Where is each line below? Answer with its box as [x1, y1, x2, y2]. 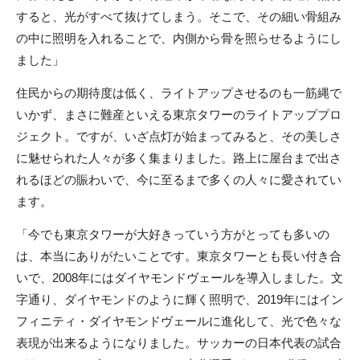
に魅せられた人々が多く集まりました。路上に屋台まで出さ [16, 151, 342, 166]
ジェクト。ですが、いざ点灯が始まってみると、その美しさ [16, 129, 342, 144]
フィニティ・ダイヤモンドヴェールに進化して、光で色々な [16, 314, 342, 329]
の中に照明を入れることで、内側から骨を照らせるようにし [16, 31, 342, 46]
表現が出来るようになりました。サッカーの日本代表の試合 [16, 336, 342, 350]
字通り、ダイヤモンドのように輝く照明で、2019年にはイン [16, 292, 343, 307]
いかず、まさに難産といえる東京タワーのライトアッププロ [16, 108, 342, 122]
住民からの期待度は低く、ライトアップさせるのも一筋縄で [16, 86, 342, 100]
